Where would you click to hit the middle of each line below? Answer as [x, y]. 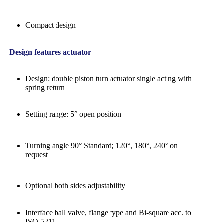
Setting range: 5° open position [73, 114]
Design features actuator [48, 52]
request [36, 154]
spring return [45, 87]
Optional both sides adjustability [75, 185]
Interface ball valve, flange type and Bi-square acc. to [108, 212]
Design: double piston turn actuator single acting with [109, 78]
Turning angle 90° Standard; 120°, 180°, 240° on [102, 145]
